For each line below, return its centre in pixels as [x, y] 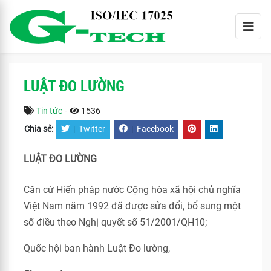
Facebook [155, 129]
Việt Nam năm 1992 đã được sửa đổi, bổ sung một [132, 206]
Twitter [92, 129]
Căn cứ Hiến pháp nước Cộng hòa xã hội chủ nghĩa [132, 190]
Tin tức [49, 111]
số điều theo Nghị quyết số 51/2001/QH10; [115, 222]
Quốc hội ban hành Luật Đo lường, [97, 248]
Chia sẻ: [40, 129]
